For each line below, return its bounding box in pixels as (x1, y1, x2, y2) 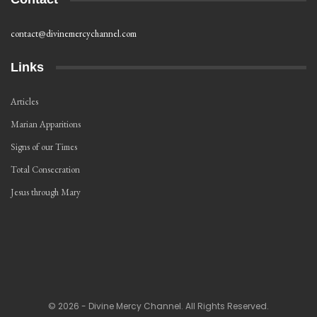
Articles (11, 96, 38, 108)
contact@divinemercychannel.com (11, 28, 137, 40)
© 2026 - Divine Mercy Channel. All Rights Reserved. (48, 300, 269, 313)
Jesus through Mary (11, 186, 81, 199)
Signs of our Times (11, 141, 77, 154)
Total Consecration (11, 163, 80, 176)
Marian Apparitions (11, 118, 81, 131)
